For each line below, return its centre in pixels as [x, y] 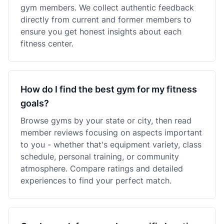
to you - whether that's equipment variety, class [111, 144]
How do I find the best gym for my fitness [109, 89]
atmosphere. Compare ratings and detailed [102, 168]
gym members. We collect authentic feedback [107, 7]
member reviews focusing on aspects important [111, 132]
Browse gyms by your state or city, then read [106, 120]
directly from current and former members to [106, 19]
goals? [35, 103]
